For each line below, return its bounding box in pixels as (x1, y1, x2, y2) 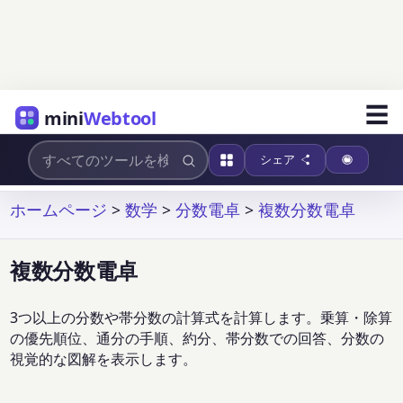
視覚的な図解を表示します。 (10, 349, 198, 370)
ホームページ (10, 198, 108, 220)
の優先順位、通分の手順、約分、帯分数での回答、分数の (10, 328, 385, 349)
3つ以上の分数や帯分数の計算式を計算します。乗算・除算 (10, 308, 393, 328)
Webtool (83, 105, 157, 130)
